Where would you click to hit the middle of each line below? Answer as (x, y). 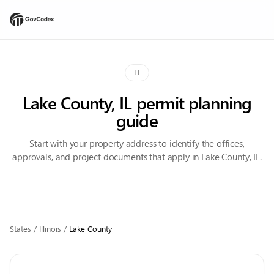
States (20, 228)
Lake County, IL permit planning (137, 102)
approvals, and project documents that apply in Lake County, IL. (137, 157)
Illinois (50, 228)
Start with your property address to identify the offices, (137, 143)
